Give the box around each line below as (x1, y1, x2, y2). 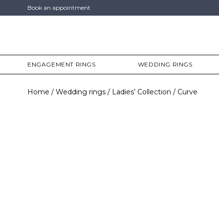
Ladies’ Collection (112, 88, 171, 96)
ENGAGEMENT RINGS (27, 61, 96, 68)
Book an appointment (27, 4, 90, 11)
